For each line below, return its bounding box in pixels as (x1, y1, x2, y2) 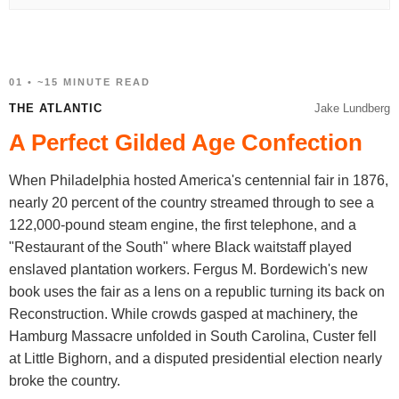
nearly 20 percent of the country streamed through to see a (9, 195, 374, 210)
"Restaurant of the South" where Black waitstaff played (9, 240, 352, 255)
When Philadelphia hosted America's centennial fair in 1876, (9, 173, 388, 188)
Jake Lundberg (314, 102, 390, 115)
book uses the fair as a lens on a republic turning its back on (9, 284, 385, 299)
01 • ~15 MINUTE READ (9, 77, 151, 87)
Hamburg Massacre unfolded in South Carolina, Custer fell (9, 329, 377, 344)
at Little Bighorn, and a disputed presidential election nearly (9, 351, 382, 366)
